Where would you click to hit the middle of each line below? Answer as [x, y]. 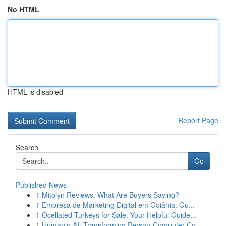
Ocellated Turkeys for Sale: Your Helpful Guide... [119, 215]
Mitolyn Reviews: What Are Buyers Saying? [110, 195]
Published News [41, 185]
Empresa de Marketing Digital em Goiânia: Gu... [118, 205]
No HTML [23, 9]
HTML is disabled [35, 92]
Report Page [198, 120]
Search [27, 147]
